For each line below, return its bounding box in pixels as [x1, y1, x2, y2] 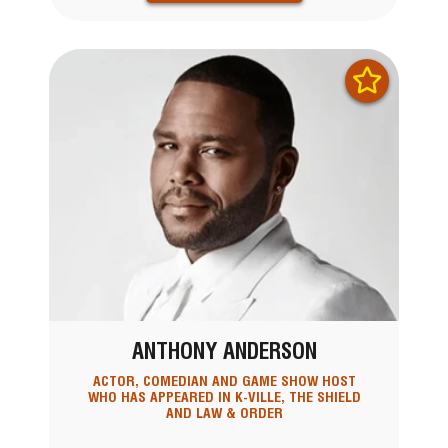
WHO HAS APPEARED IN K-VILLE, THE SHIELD [87, 388, 361, 405]
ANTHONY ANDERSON [131, 338, 317, 365]
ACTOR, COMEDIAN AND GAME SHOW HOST [92, 372, 356, 389]
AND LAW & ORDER [165, 404, 283, 421]
